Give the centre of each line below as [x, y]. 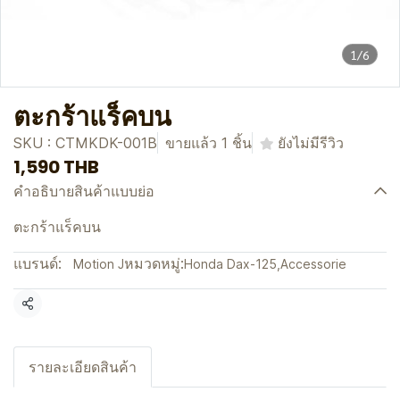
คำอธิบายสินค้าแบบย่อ [84, 191]
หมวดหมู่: [154, 263]
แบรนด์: [37, 263]
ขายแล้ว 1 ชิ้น [208, 143]
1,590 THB [56, 167]
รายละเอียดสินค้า [83, 367]
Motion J [99, 264]
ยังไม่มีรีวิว [311, 143]
